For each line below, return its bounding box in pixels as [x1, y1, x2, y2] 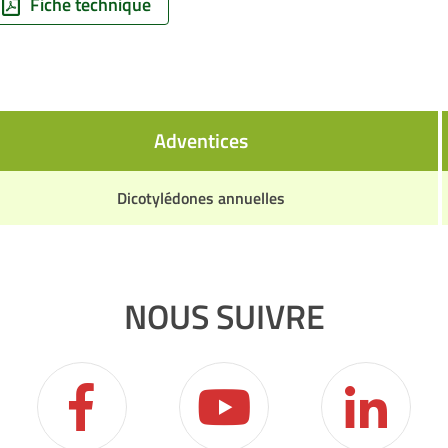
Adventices [153, 125, 248, 156]
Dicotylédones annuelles [116, 186, 285, 210]
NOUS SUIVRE [123, 290, 325, 342]
